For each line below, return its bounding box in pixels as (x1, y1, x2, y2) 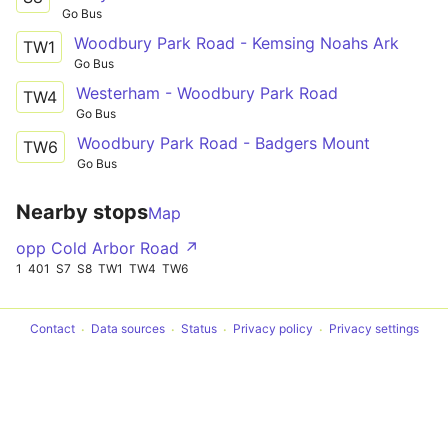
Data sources (90, 321, 165, 337)
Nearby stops (16, 199, 148, 224)
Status (180, 321, 217, 337)
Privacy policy (232, 321, 313, 337)
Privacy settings (328, 321, 419, 337)
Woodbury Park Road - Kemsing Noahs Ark (74, 32, 399, 53)
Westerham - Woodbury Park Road (76, 82, 338, 103)
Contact (29, 321, 75, 337)
